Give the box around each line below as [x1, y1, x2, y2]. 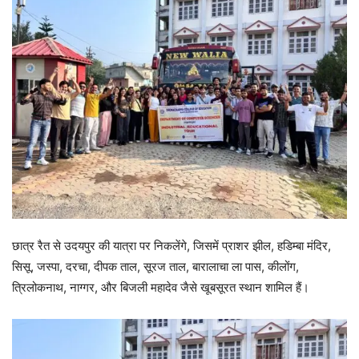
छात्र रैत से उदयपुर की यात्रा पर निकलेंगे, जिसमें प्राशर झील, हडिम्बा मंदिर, [12, 237, 331, 253]
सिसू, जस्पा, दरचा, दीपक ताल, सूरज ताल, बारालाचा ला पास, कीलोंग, [12, 258, 299, 274]
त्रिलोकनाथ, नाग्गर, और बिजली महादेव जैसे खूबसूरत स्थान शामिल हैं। [12, 279, 309, 295]
